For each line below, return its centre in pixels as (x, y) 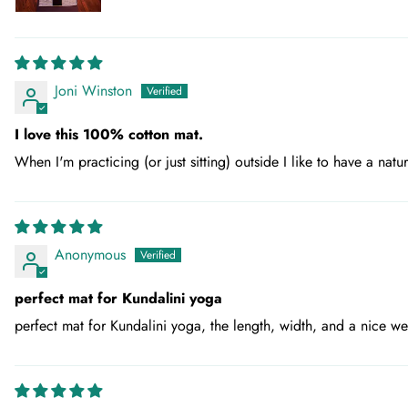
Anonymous (90, 255)
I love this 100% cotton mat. (109, 134)
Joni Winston (93, 91)
